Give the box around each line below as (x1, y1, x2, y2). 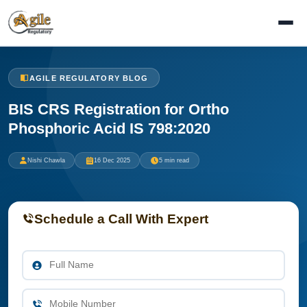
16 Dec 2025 (93, 156, 130, 164)
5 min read (158, 156, 189, 164)
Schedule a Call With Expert (34, 211, 208, 226)
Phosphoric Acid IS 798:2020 (8, 119, 210, 137)
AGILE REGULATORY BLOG (29, 73, 149, 82)
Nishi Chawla (27, 156, 65, 164)
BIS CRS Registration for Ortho (8, 100, 229, 118)
